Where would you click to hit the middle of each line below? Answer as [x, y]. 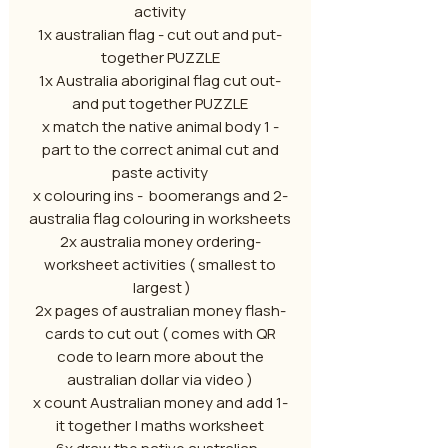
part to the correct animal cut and [160, 149]
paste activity [160, 172]
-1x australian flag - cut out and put [157, 34]
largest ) [161, 287]
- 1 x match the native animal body [151, 126]
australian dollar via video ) [160, 379]
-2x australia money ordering [157, 241]
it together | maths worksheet [160, 425]
